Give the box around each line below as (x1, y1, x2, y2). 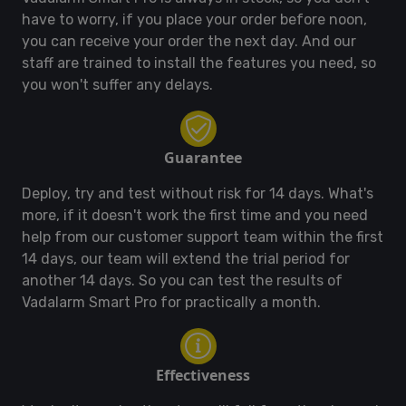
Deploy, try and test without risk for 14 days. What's (22, 184, 373, 202)
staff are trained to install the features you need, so (22, 53, 376, 72)
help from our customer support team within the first (22, 227, 383, 246)
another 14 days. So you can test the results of (22, 271, 343, 289)
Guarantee (164, 147, 242, 168)
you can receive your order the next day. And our (22, 32, 356, 50)
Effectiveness (156, 364, 250, 385)
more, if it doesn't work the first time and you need (22, 206, 368, 224)
